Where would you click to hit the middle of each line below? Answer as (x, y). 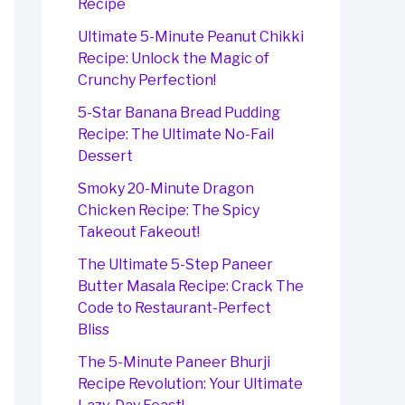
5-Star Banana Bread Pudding (179, 113)
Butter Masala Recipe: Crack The (191, 287)
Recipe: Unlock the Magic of (174, 59)
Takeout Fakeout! (139, 232)
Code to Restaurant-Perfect (174, 308)
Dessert (105, 156)
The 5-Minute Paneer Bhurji (174, 363)
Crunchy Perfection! (147, 80)
